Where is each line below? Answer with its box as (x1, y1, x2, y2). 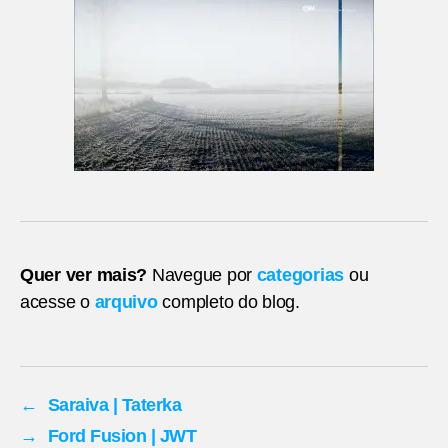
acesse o (20, 291, 95, 312)
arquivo (94, 291, 158, 312)
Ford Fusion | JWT (47, 425, 197, 446)
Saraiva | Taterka (47, 394, 182, 415)
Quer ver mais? (20, 264, 148, 285)
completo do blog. (157, 291, 300, 312)
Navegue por (147, 264, 257, 285)
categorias (256, 264, 345, 285)
